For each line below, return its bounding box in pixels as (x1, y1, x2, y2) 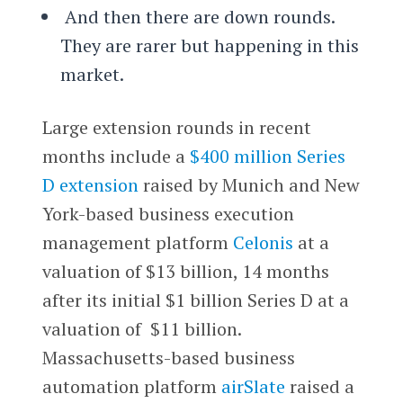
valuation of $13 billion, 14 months (41, 258, 329, 283)
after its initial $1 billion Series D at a (41, 287, 349, 312)
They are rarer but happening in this (59, 32, 359, 58)
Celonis (232, 229, 293, 255)
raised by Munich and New (138, 172, 360, 197)
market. (59, 61, 124, 86)
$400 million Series (189, 143, 345, 168)
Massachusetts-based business (41, 345, 295, 370)
